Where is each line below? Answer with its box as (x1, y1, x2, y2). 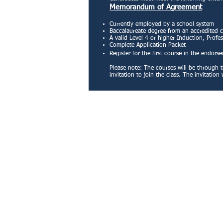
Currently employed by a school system (110, 21, 214, 27)
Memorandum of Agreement (110, 3, 202, 11)
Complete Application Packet (110, 42, 188, 48)
